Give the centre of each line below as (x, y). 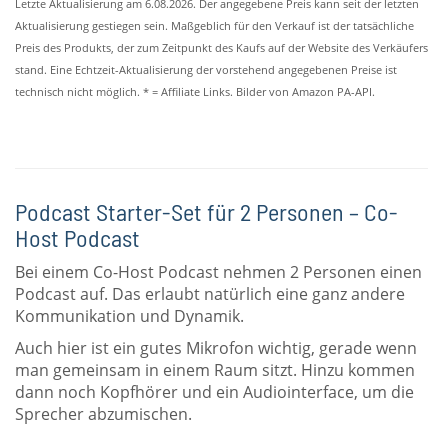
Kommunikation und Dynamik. (129, 316)
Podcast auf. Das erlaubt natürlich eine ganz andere (210, 294)
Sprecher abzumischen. (103, 414)
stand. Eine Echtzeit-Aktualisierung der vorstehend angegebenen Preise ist (206, 70)
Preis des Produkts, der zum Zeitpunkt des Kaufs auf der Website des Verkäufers (221, 48)
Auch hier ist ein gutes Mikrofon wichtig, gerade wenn (216, 348)
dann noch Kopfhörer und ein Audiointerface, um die (214, 392)
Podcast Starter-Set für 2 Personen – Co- (206, 211)
